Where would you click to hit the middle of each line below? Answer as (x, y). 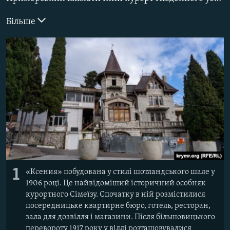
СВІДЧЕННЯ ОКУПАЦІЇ (50, 28)
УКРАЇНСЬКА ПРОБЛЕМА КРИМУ (65, 46)
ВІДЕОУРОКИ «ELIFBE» (52, 9)
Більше (22, 22)
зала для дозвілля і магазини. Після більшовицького (120, 217)
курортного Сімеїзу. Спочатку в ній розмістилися (116, 194)
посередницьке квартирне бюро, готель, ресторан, (118, 206)
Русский (26, 18)
